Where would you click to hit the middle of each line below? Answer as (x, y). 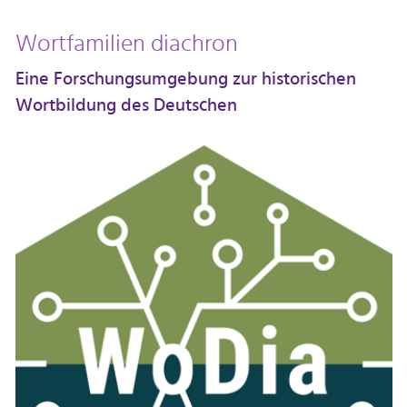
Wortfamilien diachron (126, 44)
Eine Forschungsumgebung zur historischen (185, 80)
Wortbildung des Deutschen (126, 107)
